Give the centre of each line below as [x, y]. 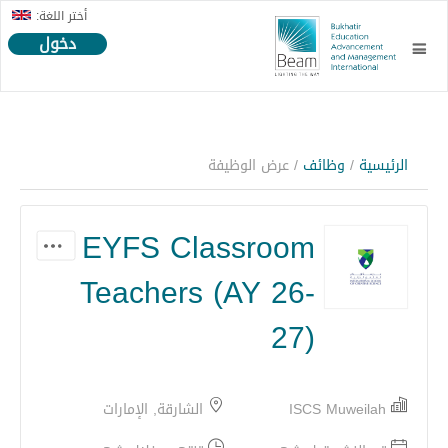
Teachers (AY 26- [197, 293]
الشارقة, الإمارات [153, 409]
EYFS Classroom [198, 248]
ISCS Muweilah [337, 409]
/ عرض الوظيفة [253, 165]
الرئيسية [383, 165]
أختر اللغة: [61, 15]
